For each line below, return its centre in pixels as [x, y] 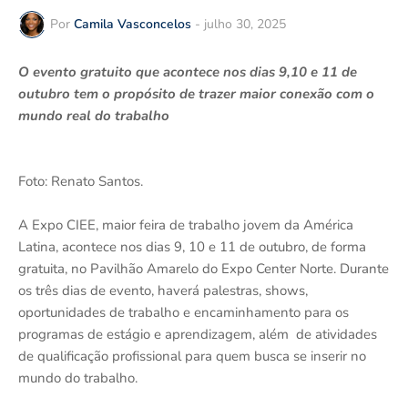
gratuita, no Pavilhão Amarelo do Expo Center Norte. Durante [204, 268]
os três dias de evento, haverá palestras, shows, [163, 290]
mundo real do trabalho [94, 115]
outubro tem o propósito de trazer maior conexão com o [196, 93]
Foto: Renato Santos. [81, 181]
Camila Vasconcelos [133, 25]
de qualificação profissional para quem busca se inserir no [192, 356]
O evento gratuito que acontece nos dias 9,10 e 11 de [188, 71]
